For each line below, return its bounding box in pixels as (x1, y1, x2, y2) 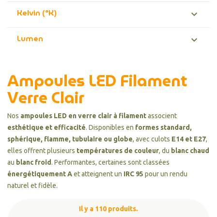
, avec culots (133, 135, 171, 143)
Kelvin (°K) (17, 7, 57, 19)
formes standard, (135, 124, 192, 131)
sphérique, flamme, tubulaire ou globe (7, 135, 133, 143)
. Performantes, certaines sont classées (51, 158, 170, 166)
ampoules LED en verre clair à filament (20, 112, 146, 120)
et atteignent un (72, 170, 124, 178)
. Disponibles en (86, 124, 135, 131)
